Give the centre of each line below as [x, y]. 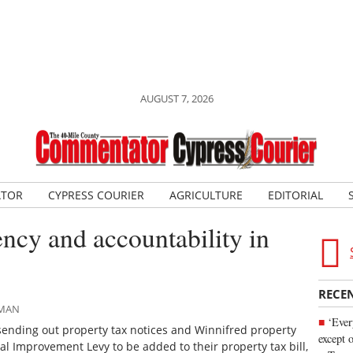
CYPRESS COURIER [96, 195]
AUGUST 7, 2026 [176, 98]
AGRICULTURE [206, 195]
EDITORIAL [295, 195]
